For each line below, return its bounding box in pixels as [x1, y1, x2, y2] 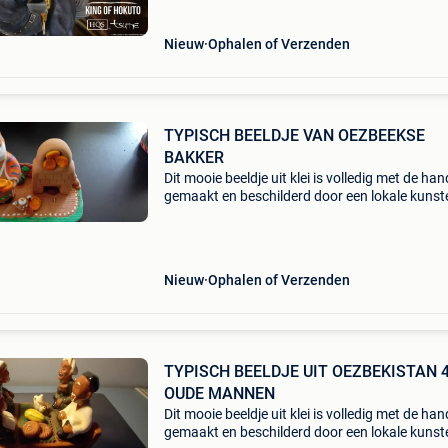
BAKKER [163, 148, 224, 167]
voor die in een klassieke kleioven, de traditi [163, 224, 425, 240]
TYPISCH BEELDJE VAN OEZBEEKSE [163, 126, 425, 145]
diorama [163, 6, 216, 22]
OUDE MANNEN [163, 384, 275, 403]
